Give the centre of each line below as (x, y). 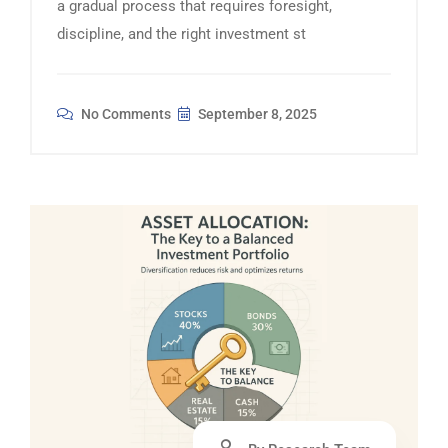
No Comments (124, 113)
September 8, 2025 (256, 113)
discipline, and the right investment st (181, 33)
